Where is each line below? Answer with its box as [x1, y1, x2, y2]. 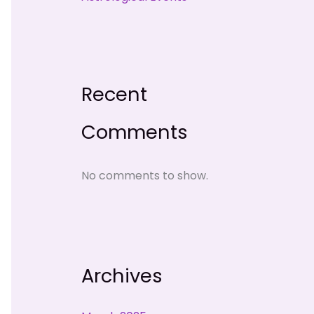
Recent [81, 81, 147, 109]
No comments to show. [81, 168, 208, 184]
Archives [81, 262, 163, 290]
